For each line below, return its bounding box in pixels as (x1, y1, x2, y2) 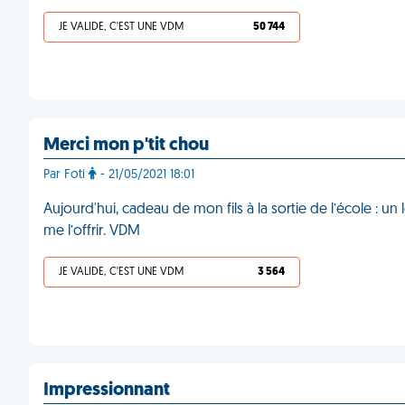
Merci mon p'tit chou (43, 137, 209, 155)
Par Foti (43, 168, 89, 182)
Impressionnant (43, 381, 170, 400)
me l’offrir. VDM (43, 224, 140, 239)
